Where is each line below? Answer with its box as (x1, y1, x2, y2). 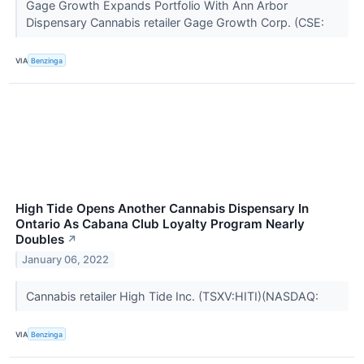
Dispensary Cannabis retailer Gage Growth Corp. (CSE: (25, 15, 327, 29)
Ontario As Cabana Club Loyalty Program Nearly (15, 216, 305, 232)
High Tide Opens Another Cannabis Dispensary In (15, 201, 309, 217)
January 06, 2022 (22, 253, 110, 266)
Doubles (15, 232, 64, 248)
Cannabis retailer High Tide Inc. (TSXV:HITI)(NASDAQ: (25, 289, 322, 304)
